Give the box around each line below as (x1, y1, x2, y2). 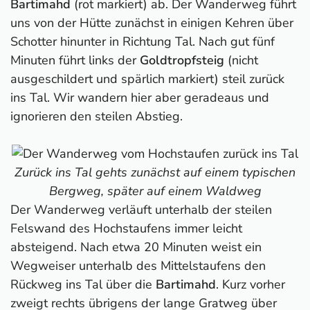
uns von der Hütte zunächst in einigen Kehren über (10, 14, 293, 31)
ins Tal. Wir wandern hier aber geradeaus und (10, 89, 269, 106)
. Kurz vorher (216, 275, 285, 293)
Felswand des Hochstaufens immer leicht (10, 219, 242, 237)
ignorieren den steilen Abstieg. (10, 107, 183, 125)
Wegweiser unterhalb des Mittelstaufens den (10, 257, 266, 274)
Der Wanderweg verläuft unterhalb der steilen (10, 201, 272, 218)
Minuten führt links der (10, 51, 140, 69)
